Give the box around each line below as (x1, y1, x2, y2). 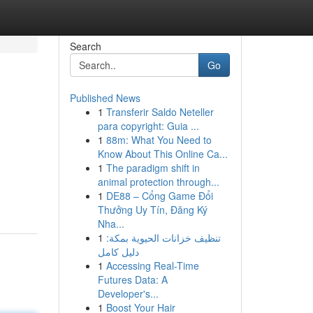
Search (69, 39, 101, 53)
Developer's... (97, 286, 159, 300)
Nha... (97, 217, 124, 231)
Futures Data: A (97, 272, 168, 286)
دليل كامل (97, 245, 139, 259)
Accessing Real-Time (105, 259, 199, 272)
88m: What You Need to (105, 133, 212, 147)
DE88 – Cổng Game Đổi (105, 189, 213, 203)
